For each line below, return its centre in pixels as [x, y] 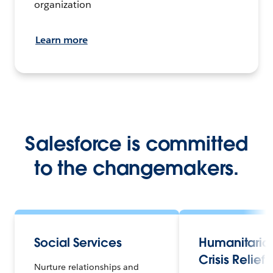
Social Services [78, 242]
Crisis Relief [232, 259]
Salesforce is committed [136, 143]
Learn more [62, 40]
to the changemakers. [136, 168]
